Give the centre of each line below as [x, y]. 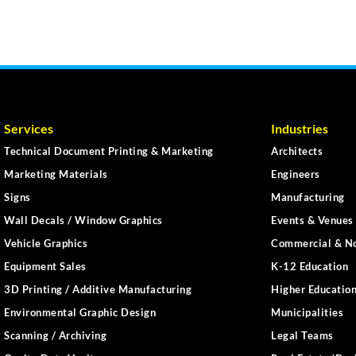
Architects [297, 151]
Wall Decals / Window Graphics [83, 221]
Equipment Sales [45, 267]
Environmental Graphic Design [80, 313]
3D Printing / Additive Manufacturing [98, 290]
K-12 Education [310, 267]
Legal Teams [302, 336]
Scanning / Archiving [55, 336]
